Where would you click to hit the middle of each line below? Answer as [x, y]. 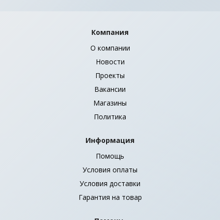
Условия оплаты [110, 169]
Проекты [110, 75]
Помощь [110, 156]
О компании [110, 48]
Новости [110, 61]
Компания [110, 32]
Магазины [110, 103]
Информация [110, 140]
